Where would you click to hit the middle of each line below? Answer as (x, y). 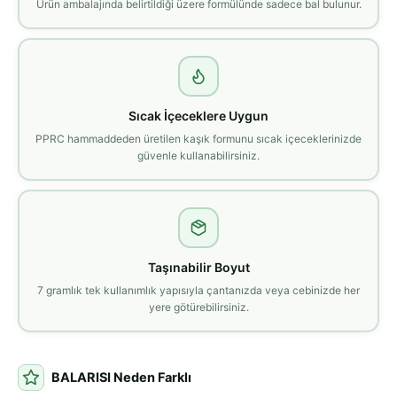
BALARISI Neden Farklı (121, 378)
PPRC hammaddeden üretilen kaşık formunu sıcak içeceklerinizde (198, 138)
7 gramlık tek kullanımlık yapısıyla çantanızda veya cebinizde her (198, 290)
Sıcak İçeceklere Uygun (198, 115)
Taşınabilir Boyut (198, 267)
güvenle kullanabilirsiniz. (198, 155)
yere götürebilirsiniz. (198, 307)
